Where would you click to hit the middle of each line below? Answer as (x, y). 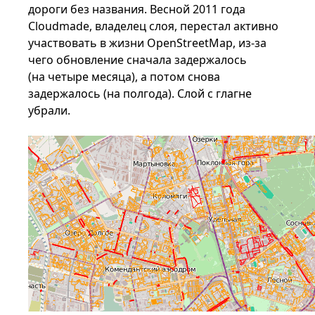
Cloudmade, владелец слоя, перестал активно (154, 26)
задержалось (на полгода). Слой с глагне (140, 94)
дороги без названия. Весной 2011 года (137, 9)
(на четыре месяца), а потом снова (124, 77)
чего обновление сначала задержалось (138, 60)
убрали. (50, 110)
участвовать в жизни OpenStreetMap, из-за (148, 43)
